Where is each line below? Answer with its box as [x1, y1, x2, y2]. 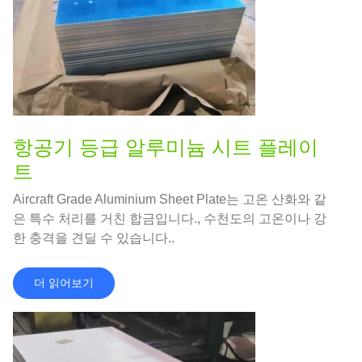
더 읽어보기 [34, 276, 94, 290]
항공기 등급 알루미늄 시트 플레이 [13, 136, 318, 159]
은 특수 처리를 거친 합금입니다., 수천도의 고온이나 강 [13, 212, 326, 226]
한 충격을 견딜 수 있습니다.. [13, 231, 175, 246]
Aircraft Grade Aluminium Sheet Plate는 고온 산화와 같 [13, 192, 326, 207]
